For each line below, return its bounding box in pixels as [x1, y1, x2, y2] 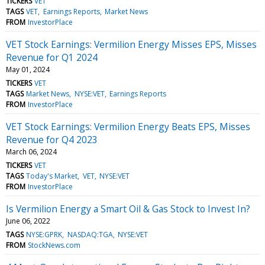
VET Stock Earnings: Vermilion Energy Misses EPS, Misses [6, 37, 257, 51]
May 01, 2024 [6, 64, 50, 75]
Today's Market [26, 170, 78, 181]
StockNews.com [28, 240, 81, 250]
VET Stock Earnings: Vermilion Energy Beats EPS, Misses [6, 119, 250, 133]
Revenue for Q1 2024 [6, 50, 98, 64]
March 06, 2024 [6, 146, 57, 157]
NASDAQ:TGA [67, 229, 113, 240]
